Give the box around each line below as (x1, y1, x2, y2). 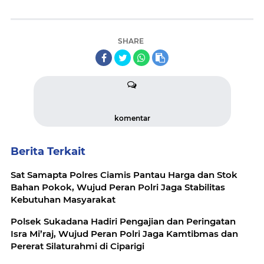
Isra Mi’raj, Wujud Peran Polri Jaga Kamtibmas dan (11, 228, 238, 239)
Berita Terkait (11, 145, 85, 158)
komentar (114, 114, 150, 123)
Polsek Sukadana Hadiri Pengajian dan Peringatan (11, 216, 236, 227)
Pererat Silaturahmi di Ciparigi (11, 240, 144, 252)
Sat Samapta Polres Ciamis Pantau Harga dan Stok (11, 169, 237, 180)
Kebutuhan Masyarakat (11, 194, 115, 205)
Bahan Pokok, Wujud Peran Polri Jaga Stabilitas (11, 181, 225, 193)
